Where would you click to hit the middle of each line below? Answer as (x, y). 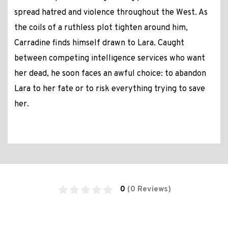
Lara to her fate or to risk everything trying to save (109, 89)
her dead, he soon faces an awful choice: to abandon (110, 74)
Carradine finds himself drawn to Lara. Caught (99, 44)
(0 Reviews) (149, 190)
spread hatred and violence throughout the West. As (111, 13)
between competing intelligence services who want (109, 59)
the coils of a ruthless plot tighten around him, (101, 28)
